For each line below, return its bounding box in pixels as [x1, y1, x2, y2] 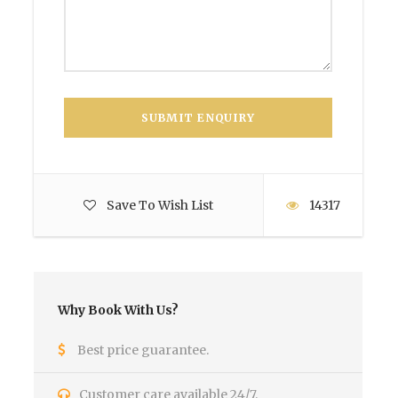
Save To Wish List [107, 197, 213, 213]
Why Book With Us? [58, 302, 179, 318]
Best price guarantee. [77, 342, 209, 358]
